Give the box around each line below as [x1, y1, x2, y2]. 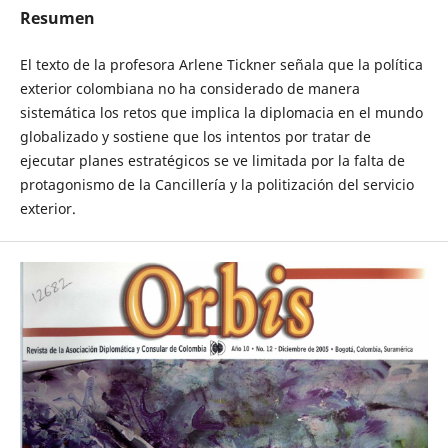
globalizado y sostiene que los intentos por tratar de [19, 127, 371, 146]
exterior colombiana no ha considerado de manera [19, 79, 360, 98]
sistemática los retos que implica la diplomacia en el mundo [19, 103, 423, 122]
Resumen [19, 6, 95, 29]
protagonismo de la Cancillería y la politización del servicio [19, 175, 414, 194]
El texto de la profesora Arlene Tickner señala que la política [19, 55, 423, 74]
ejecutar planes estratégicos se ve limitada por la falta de [19, 151, 405, 170]
